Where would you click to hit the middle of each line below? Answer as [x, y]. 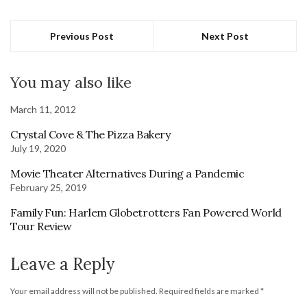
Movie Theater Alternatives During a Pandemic [127, 173]
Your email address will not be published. [84, 291]
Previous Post [82, 36]
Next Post [225, 36]
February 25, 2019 [49, 187]
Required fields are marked [210, 291]
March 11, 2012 [43, 109]
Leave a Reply [62, 264]
